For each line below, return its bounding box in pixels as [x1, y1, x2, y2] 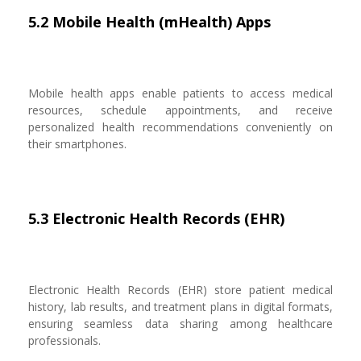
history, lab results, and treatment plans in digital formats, [28, 299, 333, 314]
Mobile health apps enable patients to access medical [28, 85, 333, 101]
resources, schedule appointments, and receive [28, 102, 333, 118]
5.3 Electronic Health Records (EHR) [28, 209, 284, 228]
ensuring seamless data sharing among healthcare [28, 316, 333, 331]
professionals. [28, 333, 101, 348]
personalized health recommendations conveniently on [28, 119, 333, 135]
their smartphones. [28, 136, 127, 151]
